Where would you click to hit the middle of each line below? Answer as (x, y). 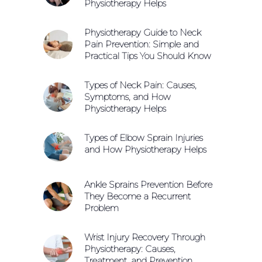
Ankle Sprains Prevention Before (148, 184)
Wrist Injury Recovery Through (145, 237)
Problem (101, 208)
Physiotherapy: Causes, (130, 249)
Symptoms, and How (127, 96)
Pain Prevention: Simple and (142, 44)
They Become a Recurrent (137, 196)
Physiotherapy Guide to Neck (143, 32)
